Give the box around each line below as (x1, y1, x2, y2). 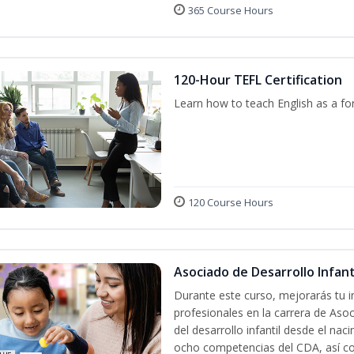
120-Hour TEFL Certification (173, 71, 342, 88)
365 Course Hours (187, 3, 273, 17)
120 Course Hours (187, 194, 273, 209)
